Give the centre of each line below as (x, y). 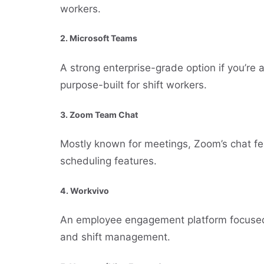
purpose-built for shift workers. (133, 85)
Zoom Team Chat (104, 114)
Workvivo (90, 190)
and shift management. (115, 237)
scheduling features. (108, 161)
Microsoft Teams (103, 38)
